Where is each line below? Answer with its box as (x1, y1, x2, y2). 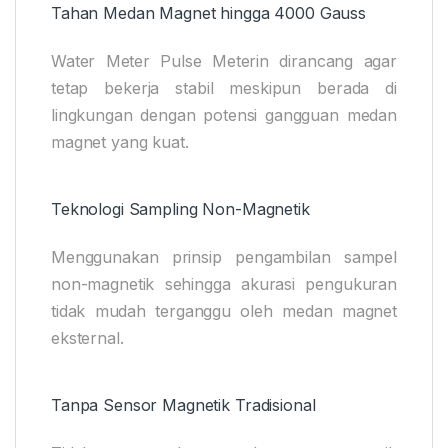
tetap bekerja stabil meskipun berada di (51, 77, 397, 98)
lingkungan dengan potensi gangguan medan (51, 104, 397, 125)
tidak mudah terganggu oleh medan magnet (51, 300, 397, 321)
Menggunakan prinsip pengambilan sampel (51, 246, 397, 267)
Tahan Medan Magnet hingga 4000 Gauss (51, 2, 366, 23)
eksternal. (51, 327, 124, 348)
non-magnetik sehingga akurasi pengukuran (51, 273, 397, 294)
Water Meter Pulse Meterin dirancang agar (51, 50, 397, 71)
